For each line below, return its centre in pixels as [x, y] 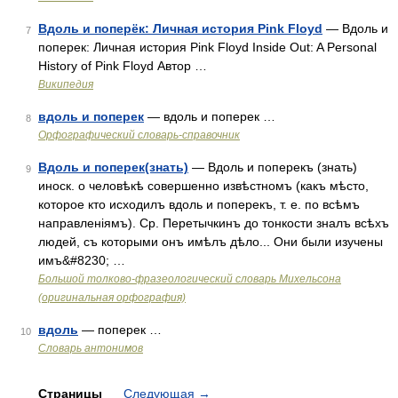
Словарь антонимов [91, 348]
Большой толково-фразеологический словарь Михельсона [190, 279]
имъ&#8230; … [82, 260]
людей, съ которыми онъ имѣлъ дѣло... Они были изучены [211, 242]
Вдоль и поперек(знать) [113, 167]
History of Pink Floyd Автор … [123, 66]
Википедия [66, 84]
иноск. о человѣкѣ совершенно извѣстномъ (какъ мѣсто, [203, 186]
